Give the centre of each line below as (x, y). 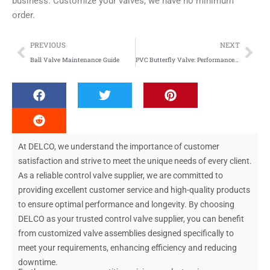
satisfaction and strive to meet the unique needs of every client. (135, 161)
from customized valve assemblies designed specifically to (126, 234)
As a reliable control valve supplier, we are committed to (121, 176)
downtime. (38, 262)
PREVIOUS (48, 45)
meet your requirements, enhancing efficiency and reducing (127, 248)
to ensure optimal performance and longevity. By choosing (126, 205)
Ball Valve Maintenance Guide (75, 60)
